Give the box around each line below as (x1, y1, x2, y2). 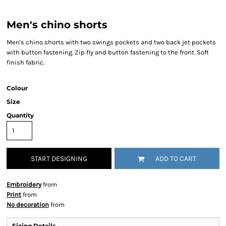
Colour (7, 84, 28, 92)
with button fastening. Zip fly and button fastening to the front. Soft (7, 48, 209, 56)
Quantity (7, 111, 34, 119)
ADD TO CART (155, 154, 196, 163)
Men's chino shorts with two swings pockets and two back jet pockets (7, 38, 216, 46)
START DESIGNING (31, 154, 87, 163)
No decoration (7, 201, 49, 208)
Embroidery (7, 181, 41, 188)
